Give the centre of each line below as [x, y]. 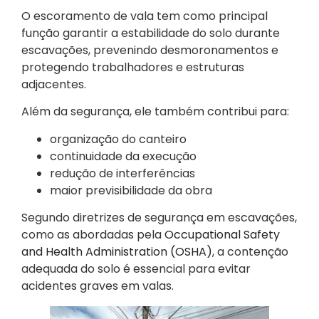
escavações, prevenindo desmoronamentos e [150, 51]
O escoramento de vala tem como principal [145, 16]
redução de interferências [122, 173]
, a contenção [250, 252]
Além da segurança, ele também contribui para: [155, 112]
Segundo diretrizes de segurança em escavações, [159, 218]
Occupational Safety [222, 235]
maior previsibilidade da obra [131, 190]
